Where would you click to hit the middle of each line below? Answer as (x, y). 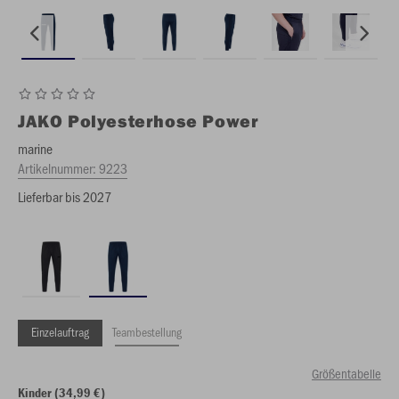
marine (35, 148)
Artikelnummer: (58, 168)
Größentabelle (346, 373)
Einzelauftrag (60, 332)
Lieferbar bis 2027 (65, 196)
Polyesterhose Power (163, 121)
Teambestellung (147, 332)
